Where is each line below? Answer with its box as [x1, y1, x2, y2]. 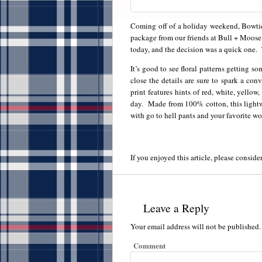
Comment [133, 240, 166, 251]
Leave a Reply [143, 200, 209, 216]
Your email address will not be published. [130, 221, 261, 232]
